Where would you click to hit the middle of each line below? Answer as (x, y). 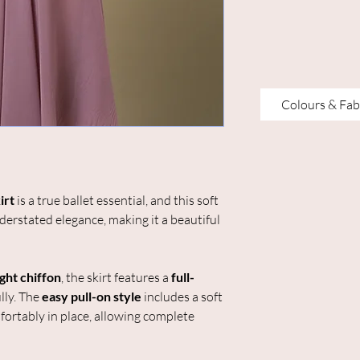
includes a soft (182, 297)
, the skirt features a (116, 278)
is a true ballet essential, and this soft (117, 200)
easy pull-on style (92, 297)
